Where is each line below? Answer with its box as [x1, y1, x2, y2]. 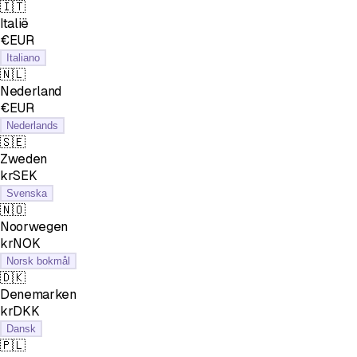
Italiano [6, 51, 40, 64]
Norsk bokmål [6, 254, 70, 267]
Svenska [6, 186, 47, 199]
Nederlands [6, 119, 58, 131]
